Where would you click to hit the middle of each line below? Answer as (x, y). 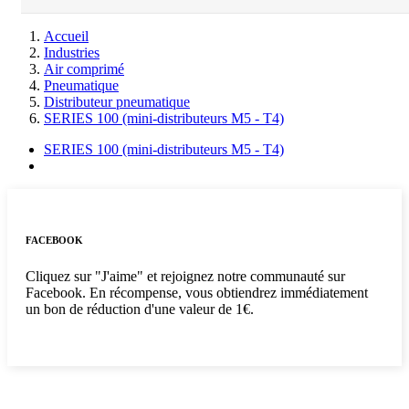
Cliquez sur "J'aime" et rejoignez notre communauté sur (185, 276)
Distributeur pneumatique (117, 102)
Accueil (66, 36)
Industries (72, 52)
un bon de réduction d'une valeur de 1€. (140, 309)
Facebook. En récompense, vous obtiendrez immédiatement (197, 292)
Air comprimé (84, 69)
